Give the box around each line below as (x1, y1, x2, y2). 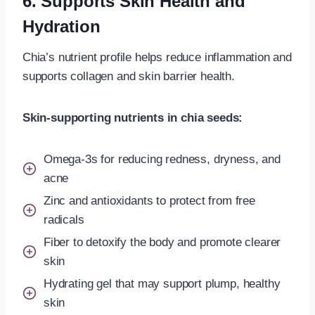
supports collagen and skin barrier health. (22, 69, 235, 83)
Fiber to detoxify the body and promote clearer (44, 235, 281, 249)
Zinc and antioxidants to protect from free (44, 193, 255, 207)
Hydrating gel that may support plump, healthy (44, 276, 281, 290)
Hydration (22, 16, 101, 36)
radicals (44, 212, 84, 226)
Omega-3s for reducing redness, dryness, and (44, 152, 281, 166)
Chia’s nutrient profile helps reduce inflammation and (22, 50, 292, 64)
